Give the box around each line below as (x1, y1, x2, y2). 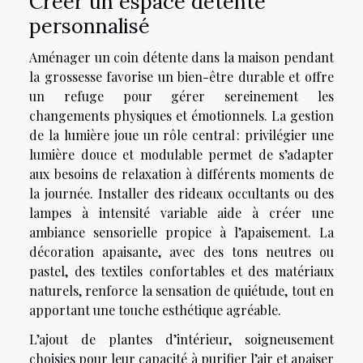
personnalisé (29, 13, 150, 40)
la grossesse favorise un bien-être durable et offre (29, 68, 334, 86)
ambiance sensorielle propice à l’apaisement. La (29, 224, 334, 241)
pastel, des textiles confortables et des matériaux (29, 263, 334, 280)
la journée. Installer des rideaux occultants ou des (29, 185, 334, 203)
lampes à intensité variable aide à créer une (29, 204, 334, 222)
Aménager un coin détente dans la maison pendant (29, 49, 334, 66)
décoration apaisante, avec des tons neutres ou (29, 243, 334, 261)
